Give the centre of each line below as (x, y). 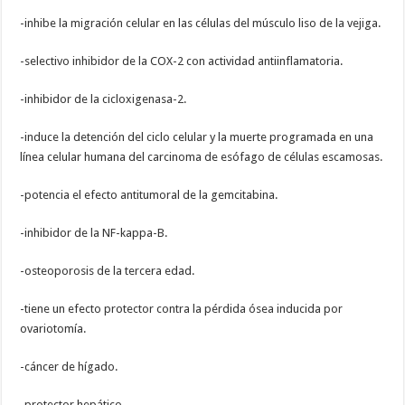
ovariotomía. (53, 329)
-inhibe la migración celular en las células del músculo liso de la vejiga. (201, 24)
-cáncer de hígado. (69, 367)
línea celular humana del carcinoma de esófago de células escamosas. (202, 157)
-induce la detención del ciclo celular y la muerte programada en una (197, 137)
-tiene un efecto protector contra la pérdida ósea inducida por (182, 309)
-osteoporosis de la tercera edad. (108, 271)
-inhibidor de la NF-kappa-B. (94, 233)
